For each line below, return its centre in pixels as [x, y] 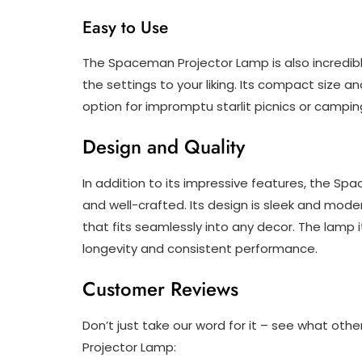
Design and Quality [164, 147]
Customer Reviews [160, 289]
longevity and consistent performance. [200, 249]
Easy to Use [125, 28]
